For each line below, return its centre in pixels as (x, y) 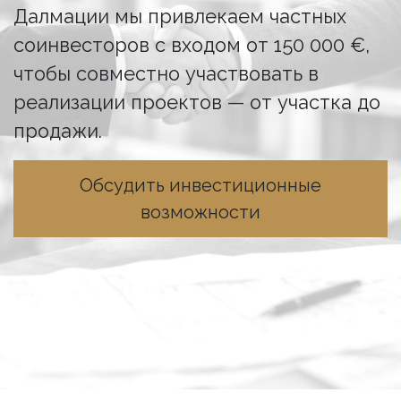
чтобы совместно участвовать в (166, 73)
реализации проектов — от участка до (197, 102)
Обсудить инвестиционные (200, 185)
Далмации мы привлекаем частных (180, 16)
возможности (200, 212)
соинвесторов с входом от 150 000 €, (192, 45)
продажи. (58, 131)
